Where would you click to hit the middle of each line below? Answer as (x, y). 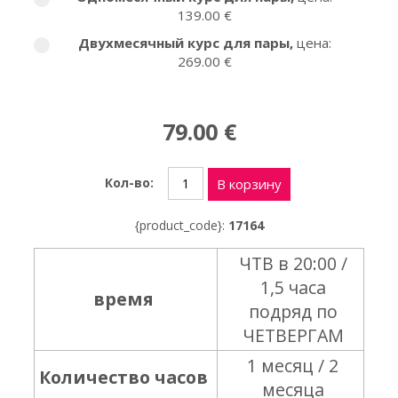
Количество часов (123, 377)
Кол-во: (129, 183)
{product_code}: (181, 225)
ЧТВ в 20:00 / (293, 263)
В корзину (249, 184)
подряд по (293, 311)
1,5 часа (293, 287)
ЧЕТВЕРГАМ (293, 335)
